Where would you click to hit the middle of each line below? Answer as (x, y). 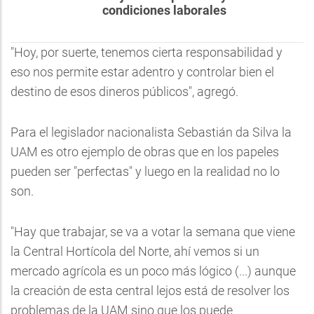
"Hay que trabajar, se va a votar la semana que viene (153, 232)
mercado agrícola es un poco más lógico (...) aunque (153, 271)
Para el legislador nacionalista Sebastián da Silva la (151, 132)
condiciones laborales (164, 10)
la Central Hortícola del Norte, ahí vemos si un (135, 251)
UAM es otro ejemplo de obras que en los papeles (145, 152)
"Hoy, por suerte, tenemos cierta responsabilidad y (146, 52)
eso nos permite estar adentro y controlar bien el (142, 72)
